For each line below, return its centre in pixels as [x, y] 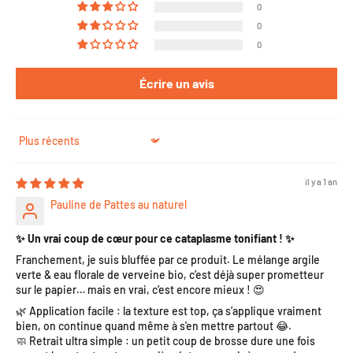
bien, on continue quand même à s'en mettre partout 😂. [154, 326]
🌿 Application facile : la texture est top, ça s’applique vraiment [169, 311]
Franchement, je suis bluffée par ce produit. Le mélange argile [168, 260]
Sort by [32, 147]
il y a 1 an [321, 182]
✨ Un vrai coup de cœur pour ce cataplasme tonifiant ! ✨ [155, 238]
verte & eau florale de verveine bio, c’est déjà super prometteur [170, 275]
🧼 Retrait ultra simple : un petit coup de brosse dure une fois [165, 341]
